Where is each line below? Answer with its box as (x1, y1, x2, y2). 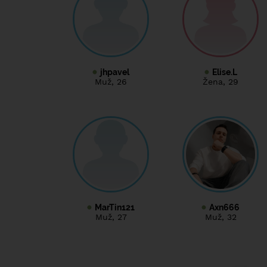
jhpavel (100, 67, 129, 77)
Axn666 (209, 202, 240, 212)
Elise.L (212, 67, 237, 77)
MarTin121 (95, 202, 135, 212)
